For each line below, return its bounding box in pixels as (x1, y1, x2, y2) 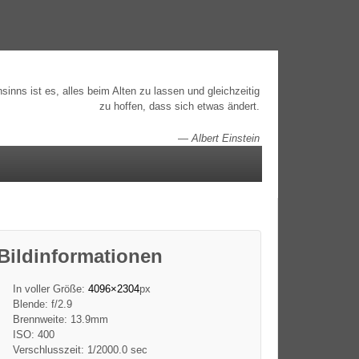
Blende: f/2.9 (12, 297, 72, 310)
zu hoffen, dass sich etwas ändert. (99, 99, 260, 112)
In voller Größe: (12, 282, 88, 295)
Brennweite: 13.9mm (12, 313, 108, 325)
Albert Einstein (192, 131, 260, 144)
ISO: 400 (12, 328, 54, 341)
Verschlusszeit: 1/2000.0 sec (12, 343, 147, 356)
